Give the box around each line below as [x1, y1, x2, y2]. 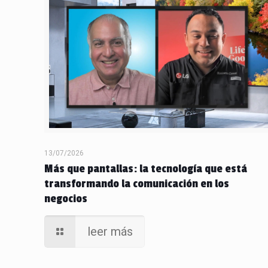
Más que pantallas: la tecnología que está [44, 162, 248, 176]
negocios [44, 191, 88, 206]
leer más [87, 224, 133, 239]
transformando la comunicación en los [44, 176, 230, 191]
